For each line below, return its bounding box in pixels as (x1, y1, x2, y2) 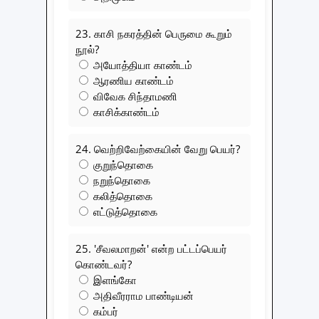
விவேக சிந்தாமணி (90, 89, 177, 104)
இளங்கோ (90, 273, 137, 288)
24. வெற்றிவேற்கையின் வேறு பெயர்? (75, 142, 240, 157)
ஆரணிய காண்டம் (90, 73, 174, 88)
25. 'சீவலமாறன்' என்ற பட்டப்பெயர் (75, 241, 227, 256)
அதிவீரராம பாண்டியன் (90, 288, 194, 303)
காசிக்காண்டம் (90, 105, 159, 120)
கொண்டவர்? (75, 257, 132, 272)
